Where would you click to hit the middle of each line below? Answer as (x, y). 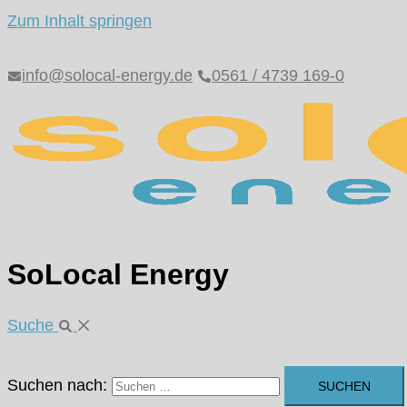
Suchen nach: (57, 385)
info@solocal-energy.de (107, 75)
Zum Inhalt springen (79, 21)
